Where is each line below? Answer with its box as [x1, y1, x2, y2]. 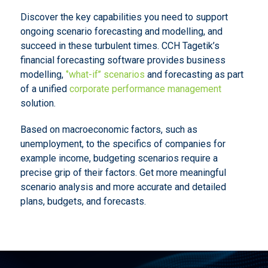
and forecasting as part [144, 68, 243, 80]
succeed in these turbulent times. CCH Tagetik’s [20, 39, 220, 51]
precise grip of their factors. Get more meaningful [20, 166, 226, 178]
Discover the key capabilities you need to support [20, 11, 228, 23]
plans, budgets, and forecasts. [20, 195, 146, 207]
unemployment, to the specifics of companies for [20, 138, 226, 150]
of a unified [20, 83, 69, 95]
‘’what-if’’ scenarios [65, 68, 145, 80]
